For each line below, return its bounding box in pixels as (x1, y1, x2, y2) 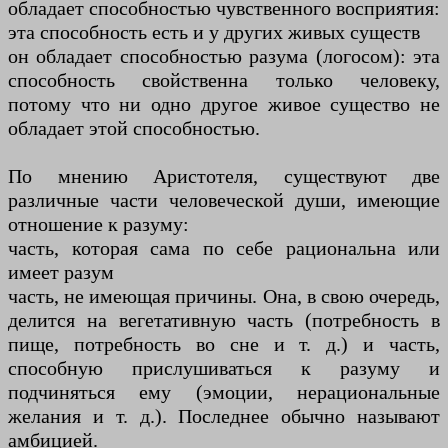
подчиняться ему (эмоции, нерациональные (8, 381, 440, 404)
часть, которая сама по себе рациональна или (8, 237, 440, 260)
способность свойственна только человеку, (8, 69, 440, 92)
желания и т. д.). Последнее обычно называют (8, 405, 440, 428)
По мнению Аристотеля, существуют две (8, 165, 440, 188)
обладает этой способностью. (8, 117, 260, 140)
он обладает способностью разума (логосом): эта (8, 45, 440, 68)
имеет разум (8, 261, 114, 284)
